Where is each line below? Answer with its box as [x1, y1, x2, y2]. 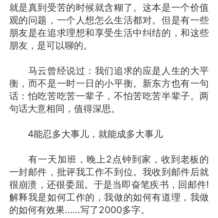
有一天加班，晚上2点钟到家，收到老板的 [9, 153, 209, 165]
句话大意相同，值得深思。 [9, 102, 120, 114]
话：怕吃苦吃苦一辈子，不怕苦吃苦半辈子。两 [9, 90, 209, 102]
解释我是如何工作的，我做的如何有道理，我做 [9, 191, 209, 203]
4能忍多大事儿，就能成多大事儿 [9, 127, 163, 140]
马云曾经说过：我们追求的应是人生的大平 [9, 64, 209, 76]
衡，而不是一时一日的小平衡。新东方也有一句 [9, 77, 209, 89]
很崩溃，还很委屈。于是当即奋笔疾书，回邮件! [9, 178, 209, 190]
